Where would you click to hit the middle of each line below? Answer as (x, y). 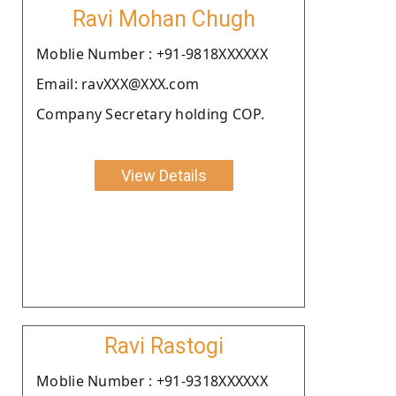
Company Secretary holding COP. (150, 114)
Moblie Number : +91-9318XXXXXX (152, 381)
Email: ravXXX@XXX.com (118, 84)
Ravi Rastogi (164, 346)
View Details (164, 175)
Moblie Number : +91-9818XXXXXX (152, 53)
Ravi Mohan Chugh (164, 19)
